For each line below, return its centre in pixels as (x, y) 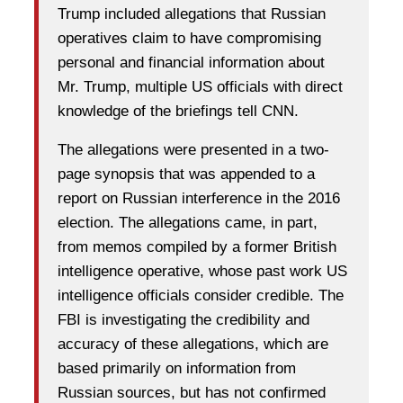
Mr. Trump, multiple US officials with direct (200, 86)
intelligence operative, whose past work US (202, 271)
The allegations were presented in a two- (193, 149)
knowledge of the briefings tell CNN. (178, 111)
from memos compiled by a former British (197, 246)
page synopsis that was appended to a (186, 174)
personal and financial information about (191, 62)
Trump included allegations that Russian (192, 13)
